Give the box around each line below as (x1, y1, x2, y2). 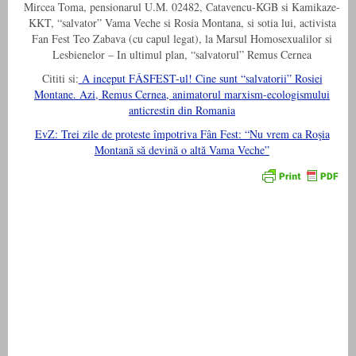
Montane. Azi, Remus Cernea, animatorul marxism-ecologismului (34, 87, 330, 103)
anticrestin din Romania (129, 103, 235, 118)
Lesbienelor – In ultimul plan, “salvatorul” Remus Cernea (52, 47, 311, 63)
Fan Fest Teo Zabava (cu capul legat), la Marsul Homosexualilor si (32, 31, 332, 47)
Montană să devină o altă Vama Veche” (95, 142, 269, 158)
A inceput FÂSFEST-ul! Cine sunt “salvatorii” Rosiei (78, 71, 323, 87)
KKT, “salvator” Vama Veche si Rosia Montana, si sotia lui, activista (28, 15, 336, 31)
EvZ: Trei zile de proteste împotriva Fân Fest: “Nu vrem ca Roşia (34, 126, 330, 142)
